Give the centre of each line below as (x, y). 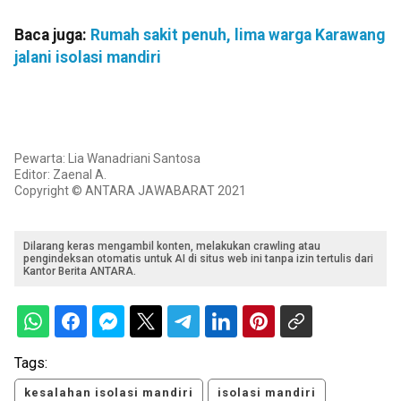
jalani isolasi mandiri (88, 58)
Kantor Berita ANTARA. (80, 272)
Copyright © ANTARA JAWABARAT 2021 (130, 191)
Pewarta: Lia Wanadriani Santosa (107, 159)
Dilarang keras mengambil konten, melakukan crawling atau (172, 247)
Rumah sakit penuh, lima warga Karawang (238, 35)
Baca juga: (52, 35)
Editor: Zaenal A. (60, 175)
